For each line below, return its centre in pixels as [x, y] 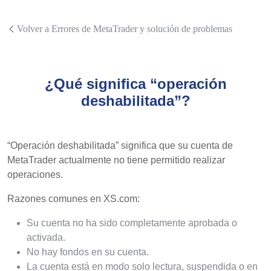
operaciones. [35, 175]
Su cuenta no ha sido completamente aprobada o [132, 223]
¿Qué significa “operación [135, 84]
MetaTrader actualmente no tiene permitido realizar [116, 160]
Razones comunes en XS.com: [73, 199]
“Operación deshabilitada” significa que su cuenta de [120, 145]
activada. [46, 237]
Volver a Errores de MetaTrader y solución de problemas [125, 29]
